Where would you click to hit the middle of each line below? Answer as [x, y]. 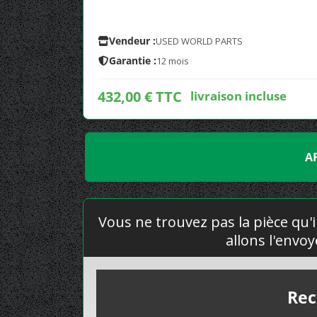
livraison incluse [238, 96]
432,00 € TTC [140, 97]
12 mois [173, 61]
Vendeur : [132, 41]
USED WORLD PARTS [199, 41]
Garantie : [133, 60]
